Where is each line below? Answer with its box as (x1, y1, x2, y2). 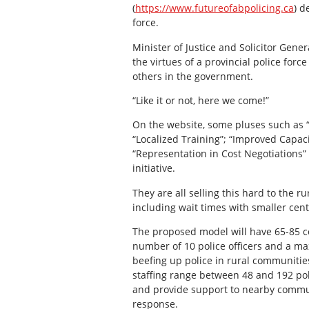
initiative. (132, 161, 175, 175)
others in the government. (132, 69, 253, 83)
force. (132, 16, 159, 30)
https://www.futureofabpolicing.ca (135, 1, 294, 15)
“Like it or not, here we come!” (132, 93, 269, 107)
